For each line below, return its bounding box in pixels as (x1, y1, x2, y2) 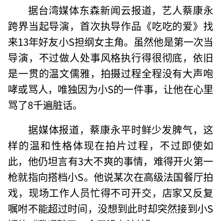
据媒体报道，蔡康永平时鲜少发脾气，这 (28, 121, 213, 137)
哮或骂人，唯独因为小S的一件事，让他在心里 (8, 81, 213, 96)
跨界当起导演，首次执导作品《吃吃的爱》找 (8, 18, 213, 33)
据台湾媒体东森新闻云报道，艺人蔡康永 (28, 2, 213, 17)
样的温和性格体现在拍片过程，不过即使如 (8, 137, 213, 152)
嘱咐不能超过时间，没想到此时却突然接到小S (8, 200, 213, 216)
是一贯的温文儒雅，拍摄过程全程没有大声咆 (8, 65, 213, 80)
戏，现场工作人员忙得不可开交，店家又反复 (8, 184, 213, 200)
